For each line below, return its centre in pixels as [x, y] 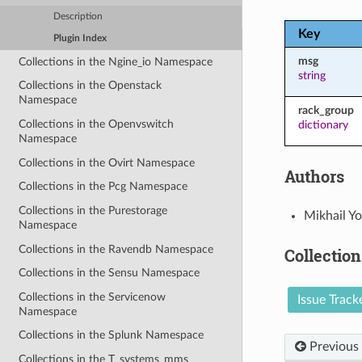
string [311, 75]
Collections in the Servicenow [93, 297]
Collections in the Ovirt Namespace [107, 162]
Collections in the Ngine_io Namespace [116, 61]
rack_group [326, 110]
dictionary [323, 124]
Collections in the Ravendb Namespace [116, 249]
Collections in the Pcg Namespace [103, 187]
